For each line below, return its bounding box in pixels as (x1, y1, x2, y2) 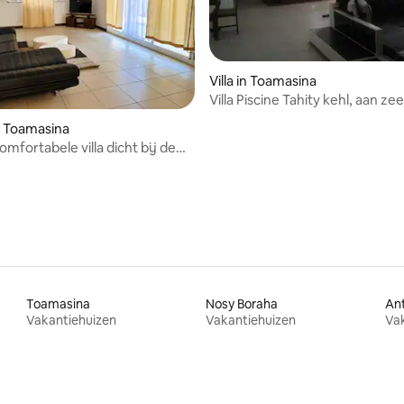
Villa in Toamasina (209, 71, 317, 89)
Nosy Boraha (205, 295, 278, 312)
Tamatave (209, 107, 271, 125)
